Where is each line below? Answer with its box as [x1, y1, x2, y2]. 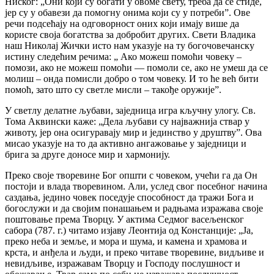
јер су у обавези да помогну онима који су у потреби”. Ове [5, 7, 250, 18]
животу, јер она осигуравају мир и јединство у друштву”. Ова [5, 127, 262, 138]
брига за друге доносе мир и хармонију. [5, 149, 170, 160]
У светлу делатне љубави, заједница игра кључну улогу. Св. [5, 105, 256, 116]
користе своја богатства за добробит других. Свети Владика [5, 29, 256, 40]
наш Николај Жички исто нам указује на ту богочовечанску [5, 40, 254, 51]
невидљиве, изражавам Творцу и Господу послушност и [5, 258, 240, 269]
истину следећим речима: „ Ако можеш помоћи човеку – [5, 51, 242, 62]
